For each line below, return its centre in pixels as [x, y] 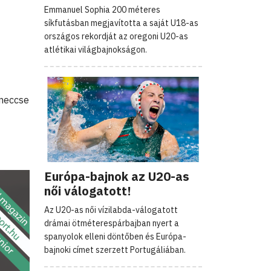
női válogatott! [88, 191]
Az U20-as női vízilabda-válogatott [111, 210]
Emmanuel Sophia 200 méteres [102, 9]
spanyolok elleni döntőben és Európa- [115, 236]
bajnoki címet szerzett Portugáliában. [115, 250]
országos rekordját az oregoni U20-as [116, 36]
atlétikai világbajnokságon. [96, 49]
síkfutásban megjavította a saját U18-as [121, 23]
